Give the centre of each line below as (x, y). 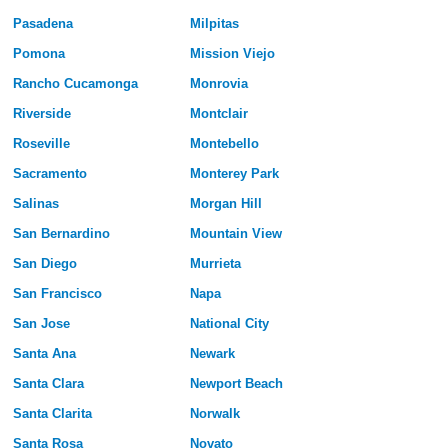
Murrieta (215, 264)
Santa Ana (44, 354)
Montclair (218, 114)
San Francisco (57, 294)
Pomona (38, 54)
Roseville (41, 144)
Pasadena (42, 24)
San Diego (44, 264)
